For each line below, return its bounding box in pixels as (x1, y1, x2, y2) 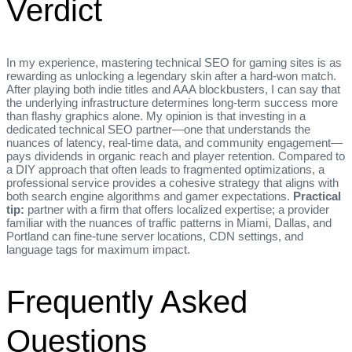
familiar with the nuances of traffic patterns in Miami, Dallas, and (6, 215, 332, 229)
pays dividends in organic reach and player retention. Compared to (6, 148, 345, 163)
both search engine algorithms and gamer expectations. (6, 189, 293, 203)
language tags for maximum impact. (6, 242, 190, 256)
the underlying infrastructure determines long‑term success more (6, 95, 338, 109)
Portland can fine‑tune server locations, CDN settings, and (6, 229, 303, 243)
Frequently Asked (6, 284, 247, 319)
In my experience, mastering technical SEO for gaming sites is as (6, 55, 342, 69)
